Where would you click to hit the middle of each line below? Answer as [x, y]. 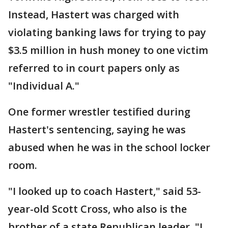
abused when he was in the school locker [109, 147]
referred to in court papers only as [94, 68]
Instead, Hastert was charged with [94, 15]
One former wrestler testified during [99, 112]
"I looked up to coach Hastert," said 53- [105, 191]
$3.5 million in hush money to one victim [108, 50]
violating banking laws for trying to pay [107, 32]
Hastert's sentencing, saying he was [97, 130]
